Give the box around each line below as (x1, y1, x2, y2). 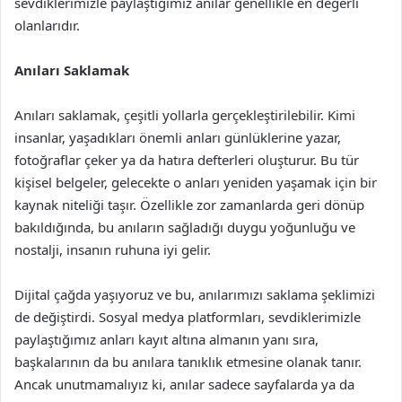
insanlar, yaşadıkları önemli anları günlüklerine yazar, (14, 128, 341, 146)
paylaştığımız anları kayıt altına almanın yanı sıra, (14, 330, 319, 348)
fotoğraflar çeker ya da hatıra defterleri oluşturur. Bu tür (14, 151, 359, 169)
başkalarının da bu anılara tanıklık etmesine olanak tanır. (14, 353, 362, 371)
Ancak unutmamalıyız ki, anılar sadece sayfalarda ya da (14, 375, 354, 393)
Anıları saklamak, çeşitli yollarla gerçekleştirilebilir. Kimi (14, 106, 355, 124)
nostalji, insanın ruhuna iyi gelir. (14, 240, 211, 258)
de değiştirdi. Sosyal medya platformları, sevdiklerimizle (14, 308, 361, 326)
